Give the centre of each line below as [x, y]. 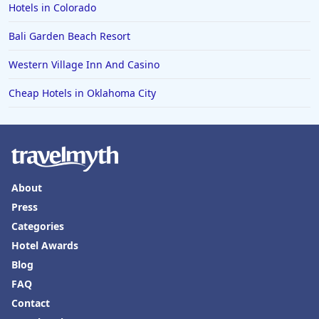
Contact [31, 303]
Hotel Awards [45, 246]
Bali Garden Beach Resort [69, 36]
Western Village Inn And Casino [84, 65]
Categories [38, 226]
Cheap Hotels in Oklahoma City [82, 93]
